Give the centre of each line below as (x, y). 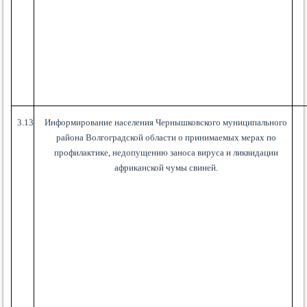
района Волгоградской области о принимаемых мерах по (166, 138)
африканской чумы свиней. (166, 168)
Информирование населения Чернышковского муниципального (166, 123)
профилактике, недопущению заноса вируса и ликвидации (166, 153)
